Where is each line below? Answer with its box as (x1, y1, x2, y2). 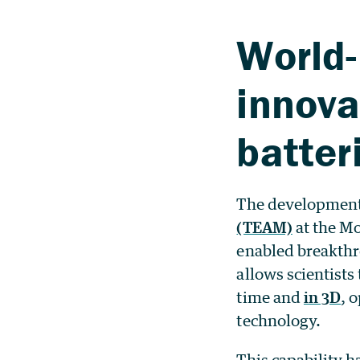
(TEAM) (236, 217, 292, 236)
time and (236, 287, 304, 306)
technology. (236, 310, 321, 329)
